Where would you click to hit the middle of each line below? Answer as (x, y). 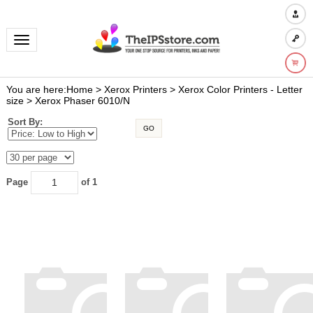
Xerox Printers (135, 89)
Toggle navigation (56, 39)
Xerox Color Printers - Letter (240, 89)
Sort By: (25, 122)
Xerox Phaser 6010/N (82, 100)
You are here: (36, 89)
